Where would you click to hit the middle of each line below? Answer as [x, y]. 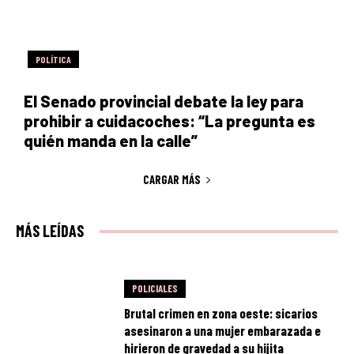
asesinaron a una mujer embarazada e [223, 331]
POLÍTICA [53, 59]
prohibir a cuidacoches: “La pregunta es [169, 121]
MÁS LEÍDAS [50, 231]
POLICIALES [155, 289]
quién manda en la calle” [111, 140]
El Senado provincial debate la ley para [164, 101]
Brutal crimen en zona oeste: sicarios [221, 313]
